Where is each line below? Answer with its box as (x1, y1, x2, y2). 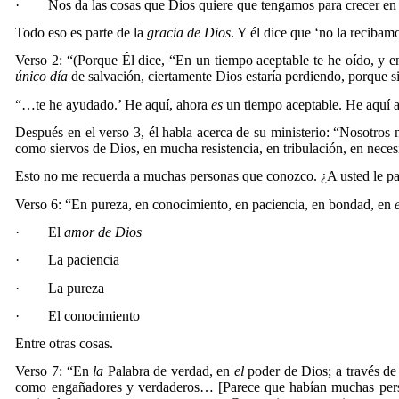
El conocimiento (48, 307, 141, 323)
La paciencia (48, 252, 120, 268)
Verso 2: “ (15, 53, 73, 69)
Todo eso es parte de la (15, 24, 148, 40)
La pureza (48, 280, 105, 296)
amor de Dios (64, 224, 142, 240)
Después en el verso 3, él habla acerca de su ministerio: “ (15, 124, 340, 140)
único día (15, 69, 69, 85)
